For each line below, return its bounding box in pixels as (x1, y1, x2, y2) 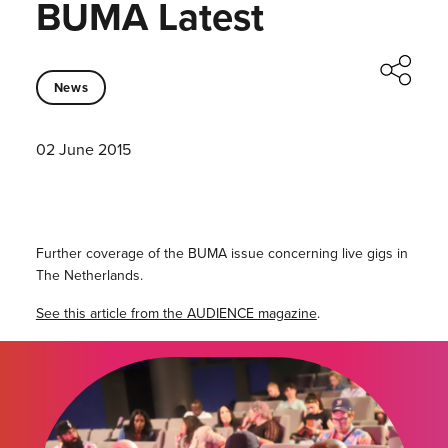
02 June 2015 (35, 138, 131, 162)
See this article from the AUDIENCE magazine (35, 303, 317, 325)
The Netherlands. (35, 265, 143, 287)
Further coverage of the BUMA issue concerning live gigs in (35, 243, 408, 265)
